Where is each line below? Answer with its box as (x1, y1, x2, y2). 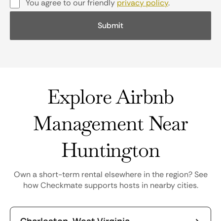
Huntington (61, 137, 160, 163)
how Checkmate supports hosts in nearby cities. (23, 180, 198, 190)
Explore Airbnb (47, 84, 174, 110)
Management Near (33, 110, 188, 136)
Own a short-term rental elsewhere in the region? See (13, 169, 208, 180)
